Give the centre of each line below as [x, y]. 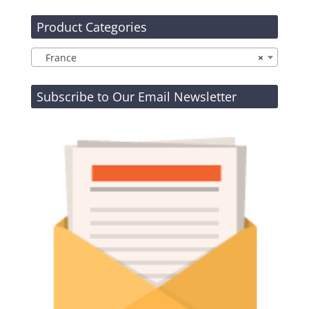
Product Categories [91, 27]
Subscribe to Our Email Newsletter [136, 97]
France [57, 58]
